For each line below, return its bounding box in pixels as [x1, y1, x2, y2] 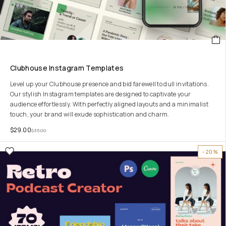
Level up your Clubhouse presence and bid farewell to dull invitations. [10, 80, 209, 88]
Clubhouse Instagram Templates [10, 63, 124, 73]
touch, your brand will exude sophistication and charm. [10, 110, 169, 119]
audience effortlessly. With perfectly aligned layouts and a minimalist [10, 100, 209, 108]
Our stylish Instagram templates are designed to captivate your [10, 90, 191, 98]
